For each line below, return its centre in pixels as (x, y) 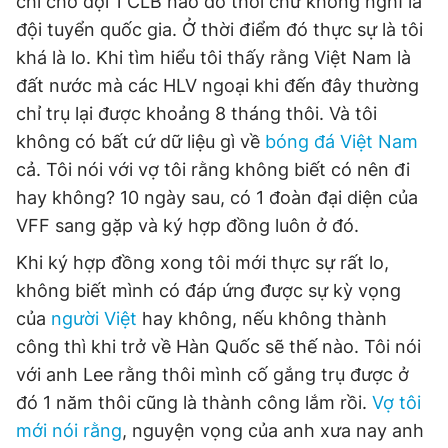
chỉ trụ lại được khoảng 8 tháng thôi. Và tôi (196, 113)
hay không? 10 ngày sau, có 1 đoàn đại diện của (217, 197)
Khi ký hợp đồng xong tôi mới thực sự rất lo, (202, 262)
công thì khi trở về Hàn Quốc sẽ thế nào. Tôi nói (218, 346)
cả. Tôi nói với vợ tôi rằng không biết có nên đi (213, 169)
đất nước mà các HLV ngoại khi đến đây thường (217, 85)
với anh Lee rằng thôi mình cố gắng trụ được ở (212, 374)
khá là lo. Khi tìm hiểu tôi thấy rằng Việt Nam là (213, 57)
